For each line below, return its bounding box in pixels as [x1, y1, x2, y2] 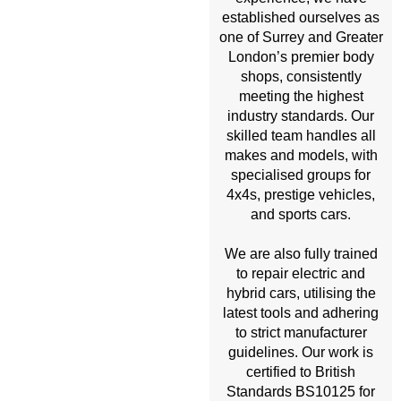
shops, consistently [240, 69, 362, 85]
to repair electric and [236, 266, 365, 282]
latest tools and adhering [223, 305, 379, 321]
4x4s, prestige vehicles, [226, 187, 375, 203]
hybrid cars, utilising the [226, 286, 376, 302]
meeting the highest [238, 89, 363, 105]
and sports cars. [251, 207, 351, 223]
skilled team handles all [226, 128, 376, 144]
